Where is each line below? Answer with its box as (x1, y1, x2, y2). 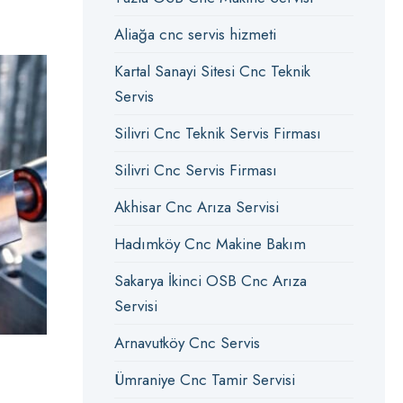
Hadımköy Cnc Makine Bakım (113, 233, 306, 255)
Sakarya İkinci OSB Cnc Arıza (113, 270, 307, 291)
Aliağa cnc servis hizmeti (113, 23, 276, 45)
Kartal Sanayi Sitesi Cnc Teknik (113, 60, 310, 82)
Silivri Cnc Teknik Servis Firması (113, 122, 321, 144)
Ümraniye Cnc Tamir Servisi (113, 369, 295, 390)
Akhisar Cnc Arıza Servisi (113, 196, 279, 218)
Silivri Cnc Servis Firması (113, 159, 277, 181)
